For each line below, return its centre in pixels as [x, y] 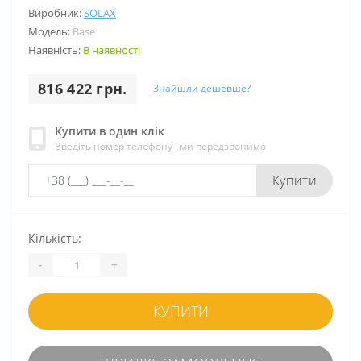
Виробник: [56, 12]
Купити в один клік [110, 131]
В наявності [112, 50]
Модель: [50, 31]
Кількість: [55, 238]
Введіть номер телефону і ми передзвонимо [160, 146]
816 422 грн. [83, 88]
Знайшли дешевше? [201, 89]
